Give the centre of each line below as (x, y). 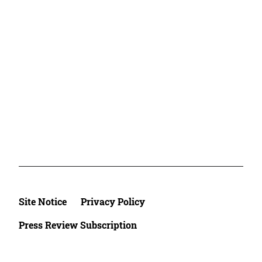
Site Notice (43, 201)
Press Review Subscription (78, 225)
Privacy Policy (113, 201)
